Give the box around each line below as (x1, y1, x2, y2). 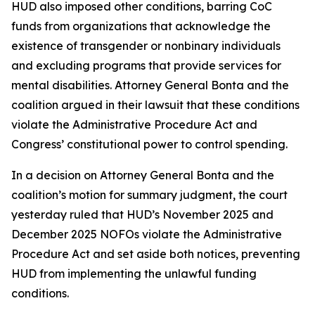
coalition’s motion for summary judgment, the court (11, 188, 288, 202)
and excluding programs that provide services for (11, 58, 281, 72)
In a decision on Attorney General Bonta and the (11, 168, 274, 182)
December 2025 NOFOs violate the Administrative (11, 227, 282, 241)
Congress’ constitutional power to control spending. (11, 137, 290, 151)
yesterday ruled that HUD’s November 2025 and (11, 207, 274, 221)
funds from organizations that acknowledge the (11, 19, 271, 33)
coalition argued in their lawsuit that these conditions (11, 98, 300, 112)
